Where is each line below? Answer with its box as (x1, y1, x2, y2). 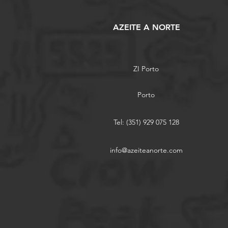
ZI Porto (133, 64, 159, 74)
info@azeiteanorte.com (109, 146, 183, 155)
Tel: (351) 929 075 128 (113, 118, 179, 127)
